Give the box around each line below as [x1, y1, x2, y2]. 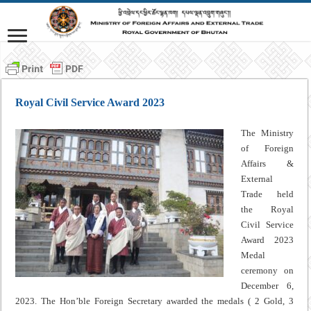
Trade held [241, 188, 294, 199]
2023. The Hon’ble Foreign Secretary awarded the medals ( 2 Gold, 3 [15, 295, 294, 306]
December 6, [241, 280, 294, 291]
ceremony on [241, 264, 294, 276]
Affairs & [241, 158, 294, 169]
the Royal [241, 203, 294, 215]
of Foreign [241, 142, 294, 153]
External [241, 173, 274, 184]
